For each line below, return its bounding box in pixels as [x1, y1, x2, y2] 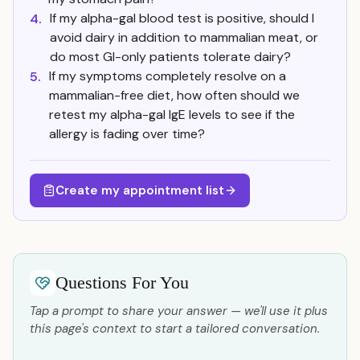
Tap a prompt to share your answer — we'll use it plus [30, 303, 328, 319]
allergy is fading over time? [49, 125, 205, 142]
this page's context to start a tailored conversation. [30, 321, 320, 337]
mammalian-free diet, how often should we [49, 87, 300, 104]
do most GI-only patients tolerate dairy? [50, 48, 291, 65]
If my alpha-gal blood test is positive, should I [50, 10, 314, 27]
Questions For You [55, 272, 189, 292]
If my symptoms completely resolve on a [49, 67, 286, 84]
